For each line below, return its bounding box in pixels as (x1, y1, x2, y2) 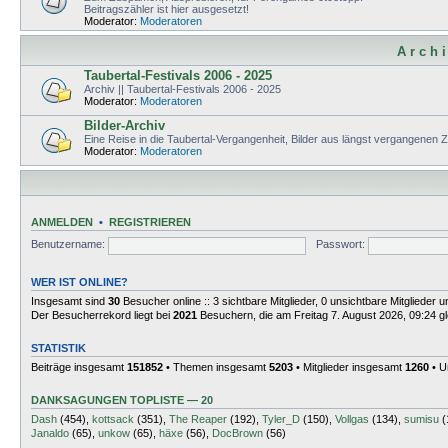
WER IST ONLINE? (31, 275, 128, 288)
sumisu (404, 412, 439, 425)
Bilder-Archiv (84, 117, 165, 133)
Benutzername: (31, 238, 105, 251)
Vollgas (335, 412, 369, 425)
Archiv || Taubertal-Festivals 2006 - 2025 (84, 82, 281, 95)
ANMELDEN (31, 215, 93, 228)
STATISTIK (31, 341, 86, 354)
